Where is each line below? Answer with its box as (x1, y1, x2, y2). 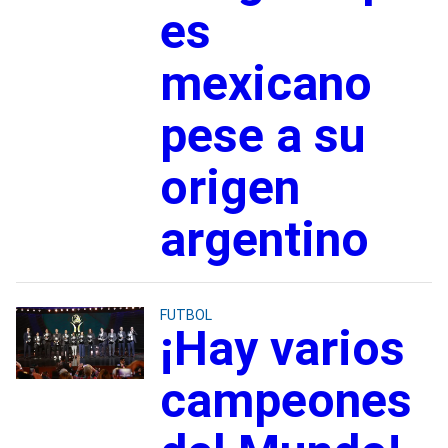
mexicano (159, 54, 372, 112)
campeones (159, 371, 412, 429)
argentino (159, 210, 369, 268)
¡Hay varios (159, 319, 405, 377)
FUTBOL (159, 306, 212, 323)
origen (159, 158, 300, 216)
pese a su (159, 106, 366, 164)
